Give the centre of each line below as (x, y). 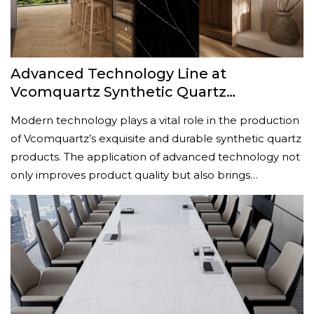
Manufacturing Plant (86, 110)
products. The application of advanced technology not (155, 157)
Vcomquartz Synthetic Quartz (118, 92)
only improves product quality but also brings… (134, 175)
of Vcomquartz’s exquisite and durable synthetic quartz (156, 138)
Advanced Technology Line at (118, 74)
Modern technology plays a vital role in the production (155, 120)
